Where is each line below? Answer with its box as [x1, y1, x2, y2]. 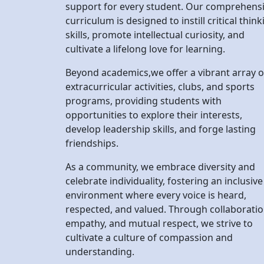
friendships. [65, 68, 118, 82]
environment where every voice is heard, [65, 120, 246, 134]
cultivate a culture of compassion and [65, 163, 233, 176]
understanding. [65, 177, 134, 190]
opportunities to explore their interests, [65, 40, 242, 54]
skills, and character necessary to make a [65, 243, 248, 256]
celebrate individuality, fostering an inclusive [65, 106, 263, 120]
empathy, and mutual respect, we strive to [65, 148, 253, 162]
